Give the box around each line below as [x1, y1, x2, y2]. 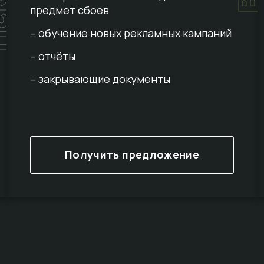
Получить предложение [64, 147, 200, 162]
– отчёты [29, 49, 75, 64]
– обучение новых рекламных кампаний [29, 26, 232, 41]
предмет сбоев [29, 3, 109, 18]
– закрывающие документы [29, 72, 170, 87]
